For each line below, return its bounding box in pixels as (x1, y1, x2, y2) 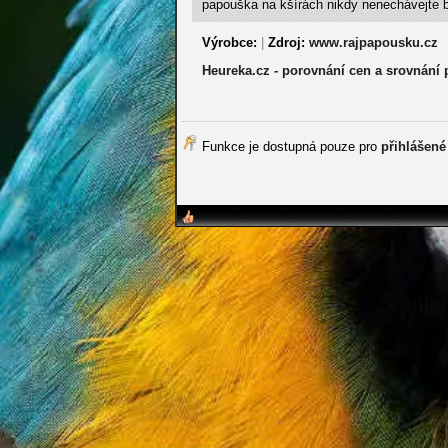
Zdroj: (268, 35, 305, 50)
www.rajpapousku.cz (309, 35, 438, 50)
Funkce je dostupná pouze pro (198, 139, 381, 154)
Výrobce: (202, 35, 257, 50)
